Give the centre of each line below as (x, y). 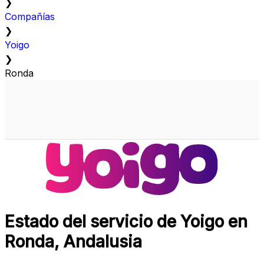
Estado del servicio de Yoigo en (126, 222)
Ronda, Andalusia (73, 242)
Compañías (30, 17)
